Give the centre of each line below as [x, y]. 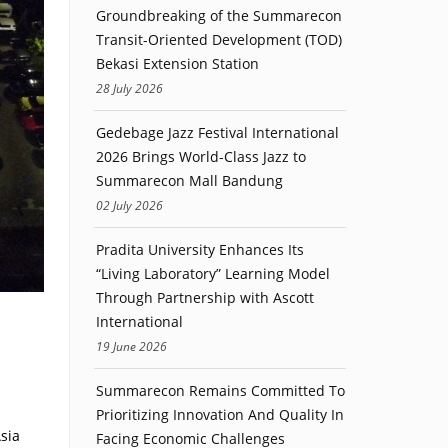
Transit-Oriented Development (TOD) [218, 39]
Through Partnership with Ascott [204, 297]
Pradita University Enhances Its [199, 249]
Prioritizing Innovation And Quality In [219, 414]
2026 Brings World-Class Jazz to [200, 156]
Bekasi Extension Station [177, 63]
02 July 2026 [129, 205]
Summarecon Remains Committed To [220, 390]
